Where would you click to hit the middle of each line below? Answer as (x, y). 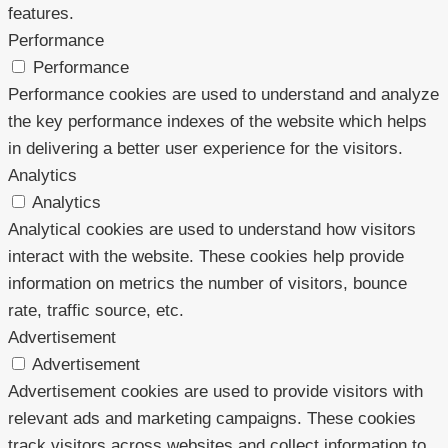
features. (41, 13)
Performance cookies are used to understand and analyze (223, 94)
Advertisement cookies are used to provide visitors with (215, 391)
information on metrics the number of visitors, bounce (207, 283)
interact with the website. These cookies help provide (206, 256)
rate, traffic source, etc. (96, 310)
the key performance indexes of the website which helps (217, 121)
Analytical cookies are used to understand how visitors (212, 229)
